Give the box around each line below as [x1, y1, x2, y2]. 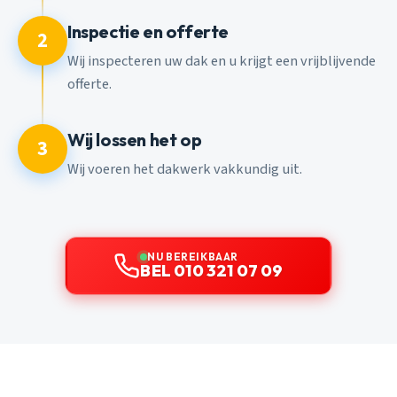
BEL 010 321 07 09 [140, 260, 284, 281]
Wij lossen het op [67, 128, 202, 152]
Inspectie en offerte [67, 20, 229, 43]
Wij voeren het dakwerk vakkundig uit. [67, 158, 302, 180]
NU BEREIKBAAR [147, 249, 238, 263]
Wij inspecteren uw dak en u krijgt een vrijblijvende [67, 50, 376, 72]
